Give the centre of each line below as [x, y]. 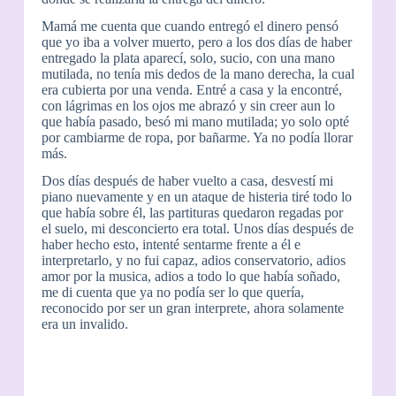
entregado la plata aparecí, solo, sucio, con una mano [188, 57]
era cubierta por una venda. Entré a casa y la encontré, [191, 89]
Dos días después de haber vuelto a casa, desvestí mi [187, 180]
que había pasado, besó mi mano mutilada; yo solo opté [195, 121]
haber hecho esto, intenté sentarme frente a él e [171, 244]
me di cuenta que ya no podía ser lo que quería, [172, 292]
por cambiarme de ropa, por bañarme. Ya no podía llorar [197, 137]
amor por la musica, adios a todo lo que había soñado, [190, 276]
